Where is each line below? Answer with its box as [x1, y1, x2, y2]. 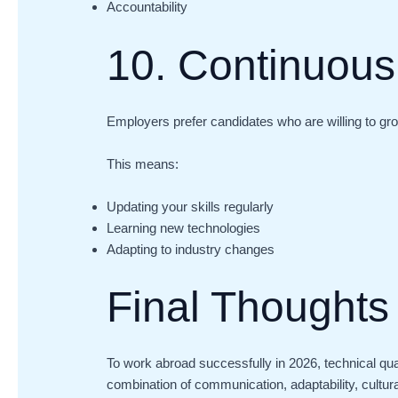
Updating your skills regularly [107, 198, 275, 214]
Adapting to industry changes [107, 241, 275, 257]
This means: [107, 155, 179, 171]
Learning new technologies [107, 219, 261, 235]
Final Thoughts [107, 283, 390, 331]
